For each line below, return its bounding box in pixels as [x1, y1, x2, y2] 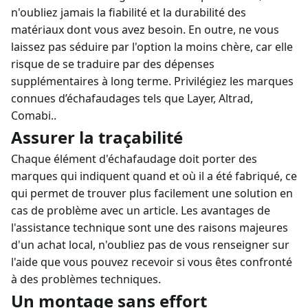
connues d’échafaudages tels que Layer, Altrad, [11, 91, 253, 106]
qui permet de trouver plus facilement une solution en [11, 186, 293, 201]
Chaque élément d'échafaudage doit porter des [11, 151, 257, 166]
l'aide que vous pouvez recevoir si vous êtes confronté [11, 254, 292, 269]
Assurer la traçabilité [11, 126, 183, 148]
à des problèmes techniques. [11, 272, 161, 287]
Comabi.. [11, 108, 56, 123]
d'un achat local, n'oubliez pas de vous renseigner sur [11, 237, 289, 252]
